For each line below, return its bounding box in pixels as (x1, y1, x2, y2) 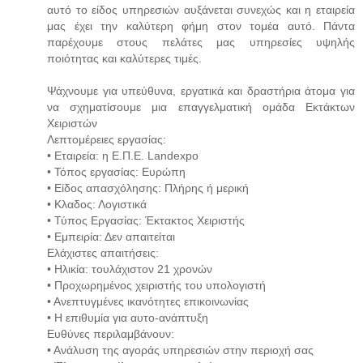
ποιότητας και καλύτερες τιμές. (47, 52, 202, 66)
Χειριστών (47, 117, 97, 130)
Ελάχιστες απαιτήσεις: (47, 246, 159, 260)
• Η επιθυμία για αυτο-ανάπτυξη (47, 311, 208, 325)
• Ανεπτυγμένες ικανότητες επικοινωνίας (47, 295, 249, 309)
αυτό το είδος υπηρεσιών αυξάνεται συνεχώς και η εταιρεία (47, 3, 355, 17)
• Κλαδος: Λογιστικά (47, 198, 147, 211)
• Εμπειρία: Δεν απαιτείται (47, 230, 175, 244)
